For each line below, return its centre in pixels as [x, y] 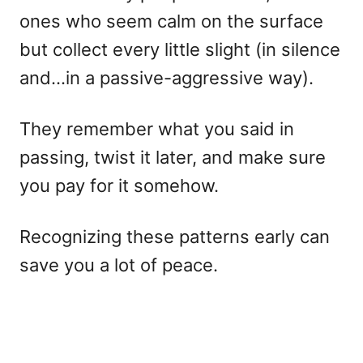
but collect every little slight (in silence [180, 50]
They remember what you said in [157, 129]
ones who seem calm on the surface [171, 21]
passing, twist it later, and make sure [173, 158]
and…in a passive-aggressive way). [167, 78]
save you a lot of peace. [119, 265]
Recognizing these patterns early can [175, 237]
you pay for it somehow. [119, 186]
